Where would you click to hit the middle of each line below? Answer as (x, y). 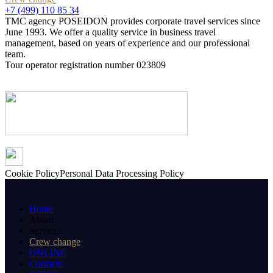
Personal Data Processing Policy (122, 173)
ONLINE (48, 253)
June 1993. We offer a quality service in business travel (110, 32)
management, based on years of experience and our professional (127, 43)
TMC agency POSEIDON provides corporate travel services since (133, 21)
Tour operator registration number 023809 (85, 65)
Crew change (55, 242)
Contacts (46, 264)
